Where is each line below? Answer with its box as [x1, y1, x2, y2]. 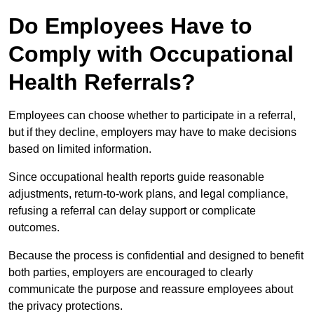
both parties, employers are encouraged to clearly [8, 266, 253, 279]
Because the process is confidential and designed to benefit [8, 250, 303, 262]
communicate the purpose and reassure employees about [8, 283, 293, 296]
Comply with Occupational [8, 41, 294, 67]
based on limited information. [8, 143, 151, 156]
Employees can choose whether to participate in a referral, [8, 109, 296, 122]
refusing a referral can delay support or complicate [8, 205, 256, 217]
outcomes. [8, 221, 60, 234]
